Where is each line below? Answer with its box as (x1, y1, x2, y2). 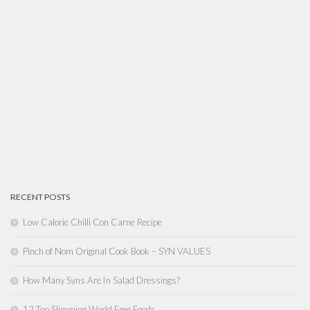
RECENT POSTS (10, 191, 70, 202)
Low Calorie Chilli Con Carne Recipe (23, 216, 162, 228)
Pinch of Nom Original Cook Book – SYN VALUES (23, 245, 210, 257)
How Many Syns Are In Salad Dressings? (23, 274, 180, 286)
